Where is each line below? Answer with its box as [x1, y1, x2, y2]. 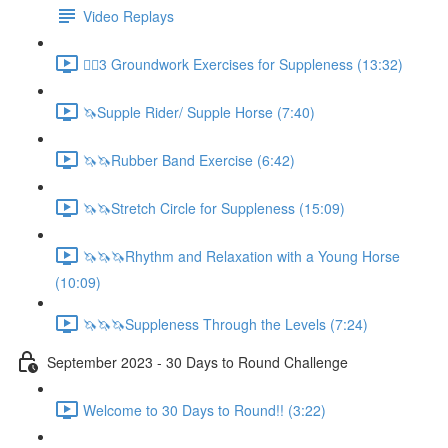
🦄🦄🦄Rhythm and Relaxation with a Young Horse [83, 245, 400, 266]
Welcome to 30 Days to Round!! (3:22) [83, 399, 326, 420]
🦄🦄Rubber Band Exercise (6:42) [83, 149, 295, 170]
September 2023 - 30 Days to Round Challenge [47, 351, 348, 372]
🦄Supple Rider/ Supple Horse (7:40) [83, 101, 315, 122]
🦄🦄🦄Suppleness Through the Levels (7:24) [83, 313, 368, 334]
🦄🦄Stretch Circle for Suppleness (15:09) [83, 197, 345, 218]
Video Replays [83, 5, 174, 26]
